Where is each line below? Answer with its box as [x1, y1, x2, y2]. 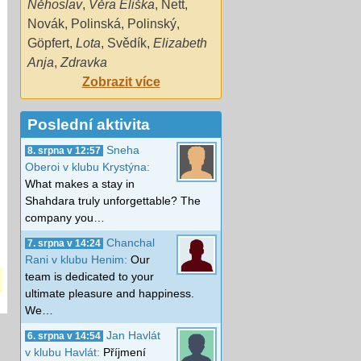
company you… [25, 210, 105, 224]
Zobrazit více [81, 74, 160, 89]
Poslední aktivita [27, 115, 150, 133]
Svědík [107, 35, 147, 50]
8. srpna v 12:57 [27, 145, 101, 156]
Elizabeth [153, 35, 207, 50]
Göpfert [27, 35, 69, 50]
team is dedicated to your [25, 269, 154, 283]
